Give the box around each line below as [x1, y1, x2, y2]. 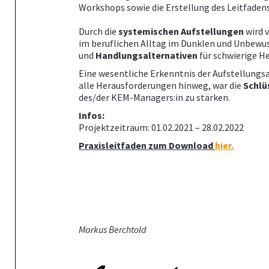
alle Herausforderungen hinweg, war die [79, 79, 244, 91]
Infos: [79, 109, 105, 121]
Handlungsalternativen [95, 49, 198, 61]
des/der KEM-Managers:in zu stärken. [79, 91, 231, 103]
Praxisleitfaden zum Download [79, 139, 216, 151]
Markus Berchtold [79, 223, 147, 235]
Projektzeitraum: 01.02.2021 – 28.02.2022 [79, 121, 244, 133]
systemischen [118, 25, 180, 37]
